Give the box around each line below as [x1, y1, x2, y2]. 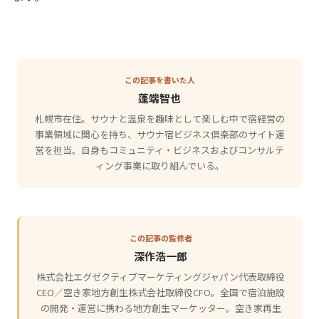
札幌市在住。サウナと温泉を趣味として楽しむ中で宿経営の [34, 111, 285, 125]
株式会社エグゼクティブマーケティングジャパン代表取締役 [36, 269, 285, 283]
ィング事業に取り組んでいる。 [95, 158, 224, 172]
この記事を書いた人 [124, 73, 195, 85]
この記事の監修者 [129, 231, 192, 244]
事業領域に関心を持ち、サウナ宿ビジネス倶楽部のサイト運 [34, 127, 285, 141]
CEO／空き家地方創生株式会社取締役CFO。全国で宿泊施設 [36, 285, 285, 299]
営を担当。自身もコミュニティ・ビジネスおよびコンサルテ [35, 142, 284, 157]
